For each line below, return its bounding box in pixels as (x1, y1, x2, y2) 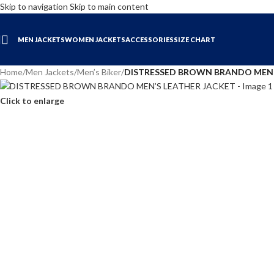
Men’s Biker (77, 67, 121, 77)
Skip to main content (70, 1, 149, 12)
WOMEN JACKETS (65, 35, 125, 43)
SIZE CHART (174, 35, 215, 43)
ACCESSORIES (125, 35, 174, 43)
